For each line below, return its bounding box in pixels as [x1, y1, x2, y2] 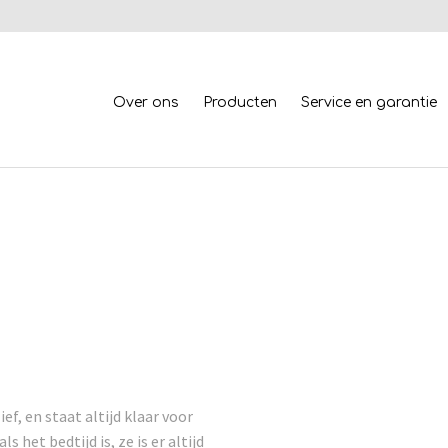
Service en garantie [301, 95, 437, 110]
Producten [203, 95, 277, 110]
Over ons [113, 95, 179, 110]
